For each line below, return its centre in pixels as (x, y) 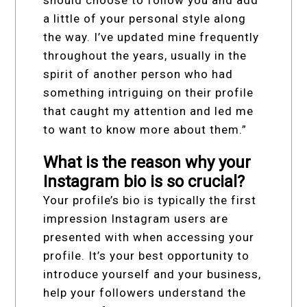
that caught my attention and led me (149, 111)
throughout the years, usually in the (145, 56)
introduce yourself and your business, (152, 274)
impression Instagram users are (136, 219)
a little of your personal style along (145, 19)
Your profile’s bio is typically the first (150, 200)
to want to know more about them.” (145, 130)
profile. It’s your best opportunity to (147, 256)
